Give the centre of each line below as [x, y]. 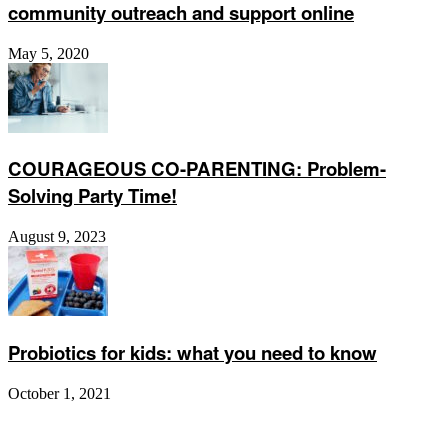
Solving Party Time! [92, 196]
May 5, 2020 [48, 53]
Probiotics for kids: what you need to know [192, 352]
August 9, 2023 [57, 237]
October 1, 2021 [59, 393]
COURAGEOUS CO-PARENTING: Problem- [197, 169]
